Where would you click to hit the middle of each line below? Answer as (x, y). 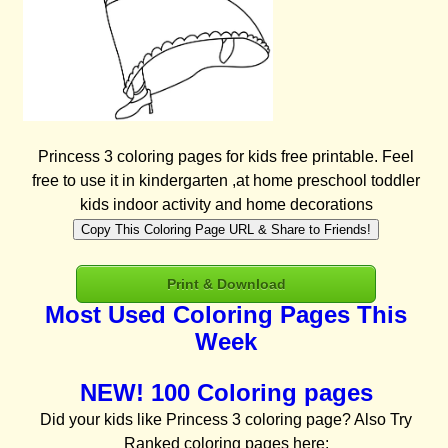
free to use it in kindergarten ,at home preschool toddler (226, 181)
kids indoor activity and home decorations (226, 205)
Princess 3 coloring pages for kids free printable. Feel (226, 157)
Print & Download (226, 284)
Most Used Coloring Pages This (226, 315)
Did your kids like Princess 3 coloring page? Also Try (226, 420)
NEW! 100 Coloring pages (226, 393)
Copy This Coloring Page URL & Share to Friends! (226, 230)
